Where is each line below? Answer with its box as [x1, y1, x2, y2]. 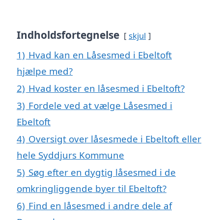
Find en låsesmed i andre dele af [28, 199, 172, 212]
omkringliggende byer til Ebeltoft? [17, 182, 166, 194]
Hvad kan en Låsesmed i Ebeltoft [28, 48, 172, 61]
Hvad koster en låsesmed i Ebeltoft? [28, 82, 185, 94]
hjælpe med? [17, 64, 73, 77]
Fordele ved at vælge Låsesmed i [28, 99, 172, 111]
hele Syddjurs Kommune [17, 148, 124, 161]
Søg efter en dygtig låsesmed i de [28, 165, 176, 178]
